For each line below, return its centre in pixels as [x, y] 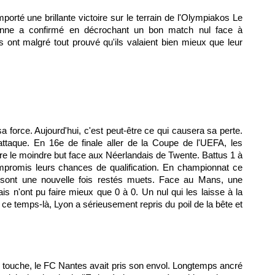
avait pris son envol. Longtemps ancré [165, 265]
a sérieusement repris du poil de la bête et [157, 204]
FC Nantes [66, 265]
